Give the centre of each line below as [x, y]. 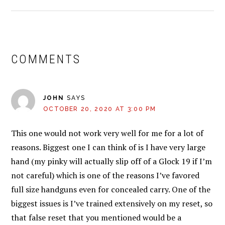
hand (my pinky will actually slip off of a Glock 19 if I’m [112, 161]
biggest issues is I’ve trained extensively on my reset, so [112, 203]
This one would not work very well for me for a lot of [107, 133]
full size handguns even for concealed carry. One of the [111, 189]
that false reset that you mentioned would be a [96, 217]
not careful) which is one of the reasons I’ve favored [105, 175]
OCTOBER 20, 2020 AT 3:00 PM [100, 109]
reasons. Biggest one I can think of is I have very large [108, 147]
